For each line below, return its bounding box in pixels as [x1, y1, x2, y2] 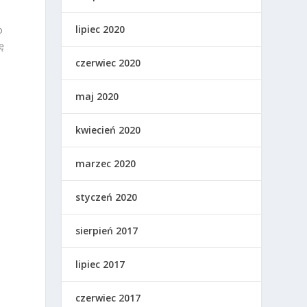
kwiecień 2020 [75, 123, 141, 137]
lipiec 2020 [75, 23, 125, 36]
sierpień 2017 [75, 224, 138, 238]
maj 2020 [75, 90, 119, 103]
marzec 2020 [75, 157, 136, 171]
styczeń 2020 [75, 191, 138, 204]
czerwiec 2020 [75, 56, 141, 70]
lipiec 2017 [75, 258, 125, 271]
